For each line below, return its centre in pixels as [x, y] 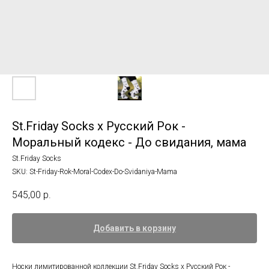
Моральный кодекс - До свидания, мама [129, 142]
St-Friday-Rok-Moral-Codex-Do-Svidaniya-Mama [103, 172]
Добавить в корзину [134, 228]
